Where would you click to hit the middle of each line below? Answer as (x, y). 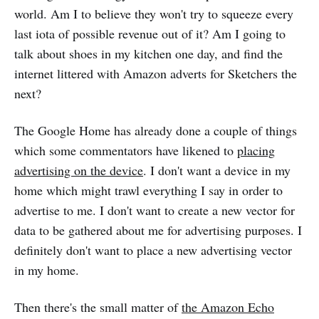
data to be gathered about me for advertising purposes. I (158, 230)
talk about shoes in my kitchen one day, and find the (148, 53)
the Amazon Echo (228, 307)
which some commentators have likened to (126, 150)
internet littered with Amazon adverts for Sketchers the (156, 73)
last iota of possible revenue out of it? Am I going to (150, 33)
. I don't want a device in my (217, 170)
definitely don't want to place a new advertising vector (153, 250)
